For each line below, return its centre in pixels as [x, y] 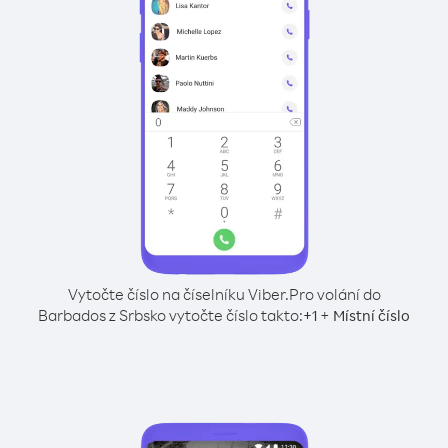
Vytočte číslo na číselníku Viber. [178, 294]
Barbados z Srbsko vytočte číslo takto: [170, 315]
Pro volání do [334, 294]
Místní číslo [371, 315]
